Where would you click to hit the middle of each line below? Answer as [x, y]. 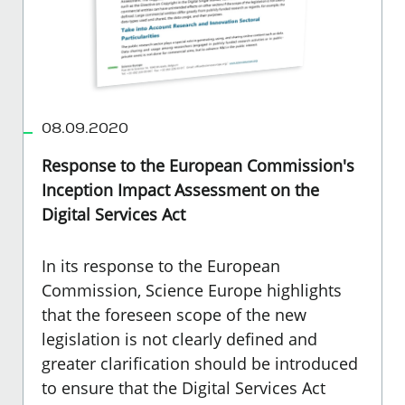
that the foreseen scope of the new [174, 314]
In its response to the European [161, 265]
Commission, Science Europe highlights [192, 290]
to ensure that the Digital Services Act [184, 387]
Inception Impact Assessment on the [180, 189]
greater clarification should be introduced [200, 363]
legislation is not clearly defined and [179, 339]
